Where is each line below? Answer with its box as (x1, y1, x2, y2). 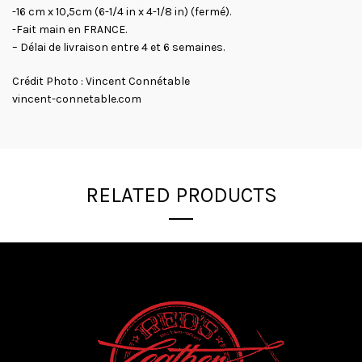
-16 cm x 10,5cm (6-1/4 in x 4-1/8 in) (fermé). (12, 5, 231, 19)
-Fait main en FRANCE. (12, 23, 127, 36)
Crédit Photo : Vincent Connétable (12, 74, 190, 88)
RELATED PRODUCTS (85, 183, 277, 208)
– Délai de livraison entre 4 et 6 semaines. (12, 40, 225, 54)
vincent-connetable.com (12, 92, 141, 106)
